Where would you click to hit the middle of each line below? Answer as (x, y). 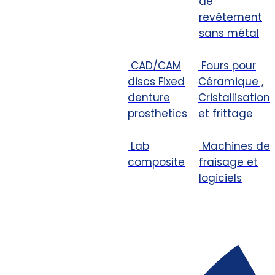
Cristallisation (234, 97)
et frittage (226, 113)
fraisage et (228, 162)
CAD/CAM (156, 65)
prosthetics (157, 113)
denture (149, 97)
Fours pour (229, 65)
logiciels (220, 178)
